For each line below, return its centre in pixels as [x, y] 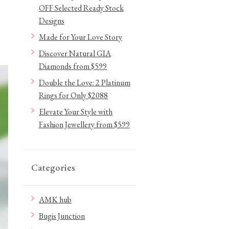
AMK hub [55, 200]
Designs [52, 21]
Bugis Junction [62, 216]
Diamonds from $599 [73, 66]
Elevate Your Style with [76, 112]
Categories [53, 167]
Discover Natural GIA [75, 53]
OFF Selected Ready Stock [81, 8]
